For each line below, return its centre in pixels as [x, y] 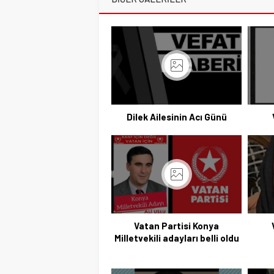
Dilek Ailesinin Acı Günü [176, 117]
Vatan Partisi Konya [177, 225]
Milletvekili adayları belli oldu [176, 238]
